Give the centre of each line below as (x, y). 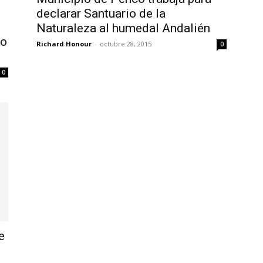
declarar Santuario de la (101, 13)
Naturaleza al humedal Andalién (123, 28)
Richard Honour (64, 43)
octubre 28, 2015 (126, 43)
